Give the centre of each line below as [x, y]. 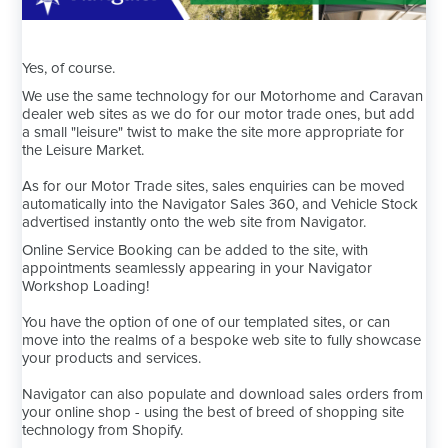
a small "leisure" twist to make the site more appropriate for [213, 133]
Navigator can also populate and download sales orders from [223, 395]
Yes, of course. [69, 69]
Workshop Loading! [86, 287]
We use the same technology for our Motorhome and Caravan [223, 97]
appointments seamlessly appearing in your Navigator [197, 269]
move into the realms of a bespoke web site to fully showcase [222, 341]
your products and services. [112, 359]
